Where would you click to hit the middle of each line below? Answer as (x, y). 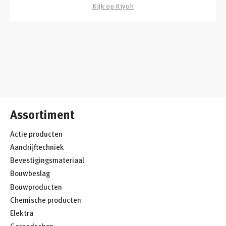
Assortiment (42, 114)
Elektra (22, 213)
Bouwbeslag (30, 173)
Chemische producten (46, 200)
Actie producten (36, 133)
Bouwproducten (36, 186)
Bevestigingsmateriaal (47, 160)
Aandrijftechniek (37, 147)
